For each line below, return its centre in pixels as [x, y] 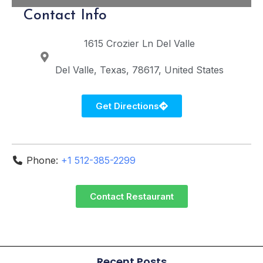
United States [194, 70]
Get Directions [127, 106]
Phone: [44, 161]
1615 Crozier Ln [119, 44]
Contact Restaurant [131, 197]
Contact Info [65, 16]
